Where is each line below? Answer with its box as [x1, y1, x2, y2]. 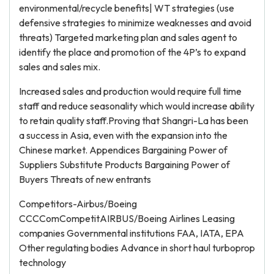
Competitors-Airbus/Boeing [19, 198, 137, 210]
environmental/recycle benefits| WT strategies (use [19, 2, 234, 14]
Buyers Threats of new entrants [19, 173, 151, 185]
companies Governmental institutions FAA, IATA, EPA [19, 227, 244, 239]
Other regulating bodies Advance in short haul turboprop [19, 242, 255, 254]
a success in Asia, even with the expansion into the [19, 129, 228, 141]
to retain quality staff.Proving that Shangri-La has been [19, 114, 248, 127]
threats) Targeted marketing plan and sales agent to [19, 31, 237, 43]
